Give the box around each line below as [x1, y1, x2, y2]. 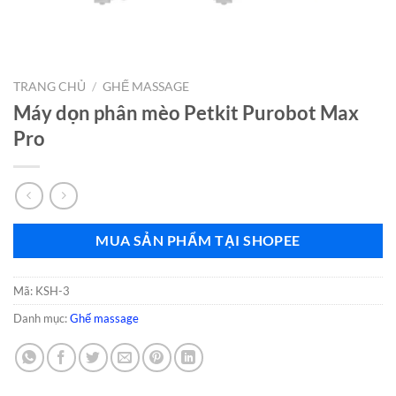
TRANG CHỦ [13, 80, 86, 94]
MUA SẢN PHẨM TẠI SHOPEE [95, 232, 301, 249]
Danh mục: [13, 311, 70, 326]
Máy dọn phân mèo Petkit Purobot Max [13, 100, 359, 125]
